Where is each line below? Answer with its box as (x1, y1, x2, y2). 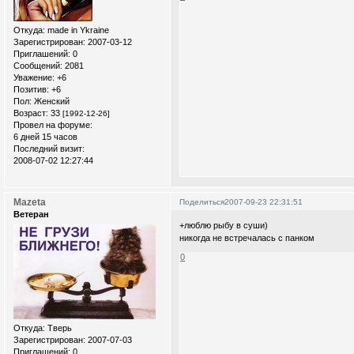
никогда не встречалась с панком (179, 232, 315, 243)
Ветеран (13, 209, 49, 220)
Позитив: (13, 85, 49, 95)
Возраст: (13, 108, 48, 119)
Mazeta (13, 197, 46, 209)
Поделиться (179, 198, 225, 207)
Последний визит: (13, 144, 85, 154)
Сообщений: (13, 61, 62, 71)
